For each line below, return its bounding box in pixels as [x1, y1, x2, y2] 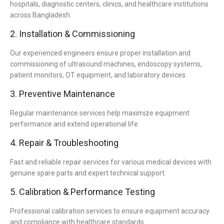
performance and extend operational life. [10, 120, 139, 128]
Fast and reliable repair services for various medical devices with [10, 158, 211, 166]
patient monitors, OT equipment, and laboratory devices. [10, 71, 187, 79]
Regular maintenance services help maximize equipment [10, 109, 189, 117]
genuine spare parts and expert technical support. [10, 169, 166, 177]
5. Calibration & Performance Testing [10, 186, 155, 197]
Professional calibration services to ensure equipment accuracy [10, 207, 209, 215]
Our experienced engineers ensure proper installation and [10, 49, 190, 57]
